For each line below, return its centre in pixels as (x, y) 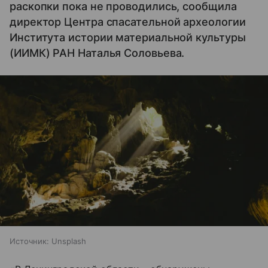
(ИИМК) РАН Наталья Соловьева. (97, 53)
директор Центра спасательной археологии (128, 22)
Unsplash (69, 241)
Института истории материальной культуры (128, 37)
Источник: (29, 241)
